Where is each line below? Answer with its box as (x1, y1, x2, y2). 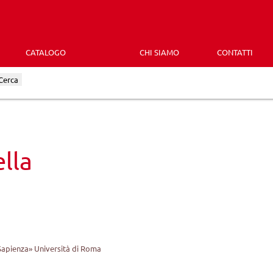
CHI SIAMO (139, 46, 179, 57)
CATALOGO (25, 46, 66, 57)
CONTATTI (217, 46, 253, 57)
